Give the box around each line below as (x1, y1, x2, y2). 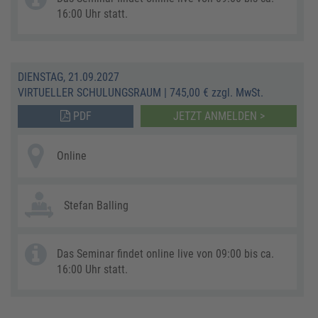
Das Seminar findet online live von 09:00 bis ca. (57, 246, 274, 261)
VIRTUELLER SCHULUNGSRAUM (18, 85, 161, 99)
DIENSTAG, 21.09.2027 (18, 70, 119, 84)
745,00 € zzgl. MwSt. (170, 85, 263, 99)
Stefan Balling (64, 198, 128, 212)
